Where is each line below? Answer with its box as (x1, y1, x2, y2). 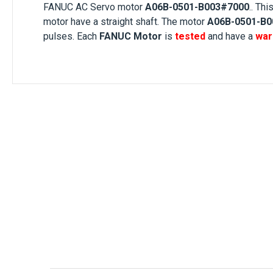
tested (175, 30, 205, 42)
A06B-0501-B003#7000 (145, 1, 249, 13)
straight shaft (101, 16, 157, 27)
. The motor (157, 16, 207, 27)
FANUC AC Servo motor (43, 1, 143, 13)
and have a (205, 30, 255, 42)
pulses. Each (43, 30, 99, 42)
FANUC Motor (99, 30, 162, 42)
